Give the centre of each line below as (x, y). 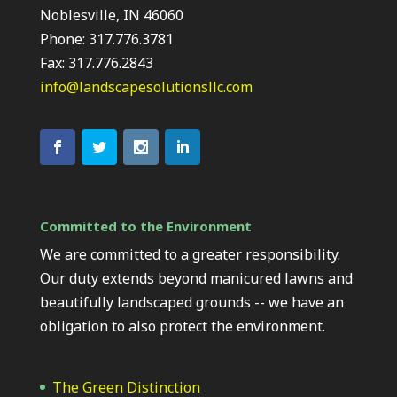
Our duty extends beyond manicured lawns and (196, 279)
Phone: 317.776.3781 (106, 39)
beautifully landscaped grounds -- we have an (191, 303)
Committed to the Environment (145, 226)
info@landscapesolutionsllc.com (146, 87)
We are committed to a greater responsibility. (190, 255)
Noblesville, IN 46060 (111, 15)
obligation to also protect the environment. (182, 327)
